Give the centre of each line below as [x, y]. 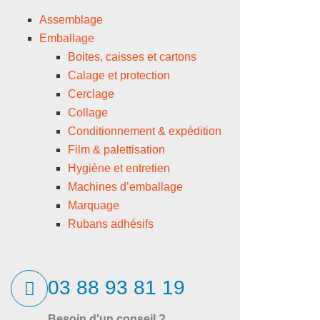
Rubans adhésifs [111, 224]
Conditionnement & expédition [145, 131]
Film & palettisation [116, 150]
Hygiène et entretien [119, 169]
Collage [88, 113]
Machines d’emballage [125, 187]
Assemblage [71, 20]
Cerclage [91, 94]
